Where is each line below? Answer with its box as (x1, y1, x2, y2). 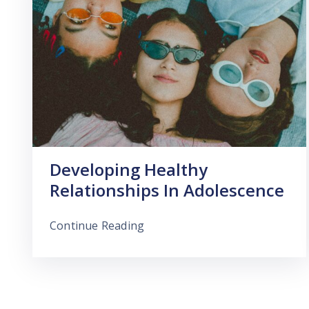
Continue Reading (50, 217, 145, 233)
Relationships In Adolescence (50, 178, 284, 201)
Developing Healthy (50, 157, 208, 181)
